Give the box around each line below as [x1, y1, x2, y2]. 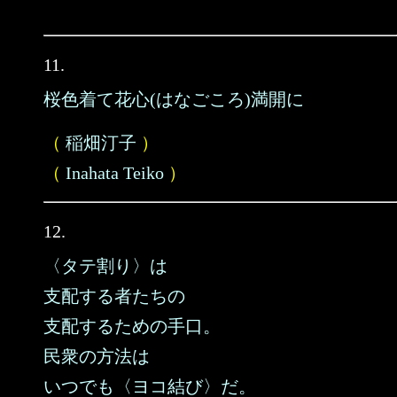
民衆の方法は [43, 346, 150, 366]
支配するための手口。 [43, 316, 221, 336]
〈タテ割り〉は [43, 256, 167, 276]
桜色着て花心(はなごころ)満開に [43, 90, 304, 109]
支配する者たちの [43, 286, 185, 306]
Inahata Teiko [66, 163, 164, 183]
